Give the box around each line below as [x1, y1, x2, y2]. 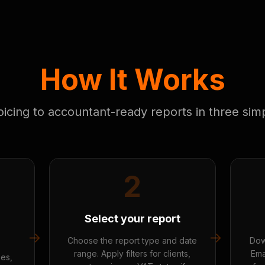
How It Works [40, 62, 225, 97]
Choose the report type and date [67, 235, 198, 245]
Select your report [84, 212, 180, 225]
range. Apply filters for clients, [74, 248, 191, 258]
